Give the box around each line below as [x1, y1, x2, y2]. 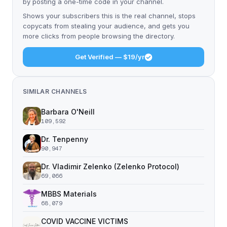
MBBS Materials [41, 190, 97, 198]
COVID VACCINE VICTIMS [41, 217, 128, 225]
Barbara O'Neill [41, 107, 95, 116]
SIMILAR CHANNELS [23, 88, 87, 95]
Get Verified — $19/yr [74, 53, 144, 61]
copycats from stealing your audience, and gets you [23, 22, 190, 30]
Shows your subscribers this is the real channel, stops [23, 12, 196, 20]
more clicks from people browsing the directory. [23, 32, 175, 40]
